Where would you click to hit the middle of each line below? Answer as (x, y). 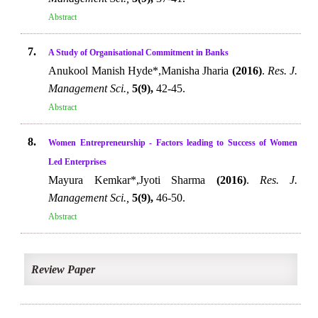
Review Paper (64, 269)
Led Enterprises (78, 162)
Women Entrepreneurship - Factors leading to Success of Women (173, 143)
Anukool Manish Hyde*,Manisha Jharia (140, 71)
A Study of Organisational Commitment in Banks (139, 53)
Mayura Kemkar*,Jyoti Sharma (132, 180)
